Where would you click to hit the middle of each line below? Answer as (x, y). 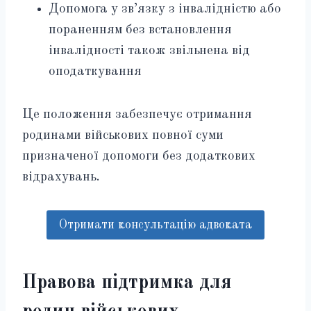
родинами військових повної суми (123, 135)
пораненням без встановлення (140, 30)
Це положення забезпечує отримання (137, 115)
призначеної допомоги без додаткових (139, 156)
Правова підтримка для (127, 284)
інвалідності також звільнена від (149, 51)
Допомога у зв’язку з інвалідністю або (165, 9)
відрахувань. (61, 177)
